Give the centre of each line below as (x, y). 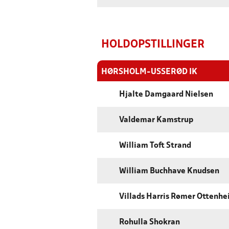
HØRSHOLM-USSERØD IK (149, 72)
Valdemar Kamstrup (156, 120)
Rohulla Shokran (150, 223)
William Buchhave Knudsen (169, 171)
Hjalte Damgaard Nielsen (166, 95)
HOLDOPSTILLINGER (153, 45)
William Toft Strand (155, 146)
